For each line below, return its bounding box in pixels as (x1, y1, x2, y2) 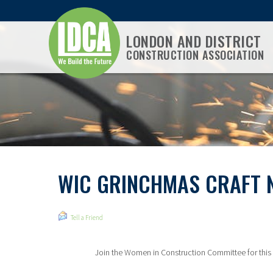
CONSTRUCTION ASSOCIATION (126, 46, 264, 63)
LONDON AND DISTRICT (126, 30, 261, 52)
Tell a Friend (71, 213, 103, 222)
